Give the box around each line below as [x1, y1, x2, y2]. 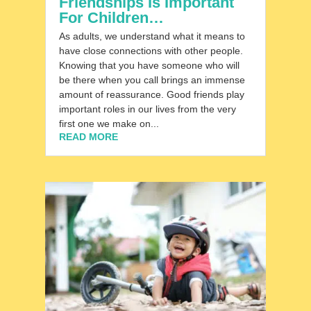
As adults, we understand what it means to [58, 31, 245, 42]
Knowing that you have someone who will [58, 60, 239, 72]
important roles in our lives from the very [58, 103, 236, 115]
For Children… [58, 9, 164, 27]
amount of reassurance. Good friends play [58, 89, 244, 101]
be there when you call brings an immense [58, 74, 245, 86]
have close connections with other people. [58, 45, 243, 57]
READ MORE [58, 131, 118, 143]
